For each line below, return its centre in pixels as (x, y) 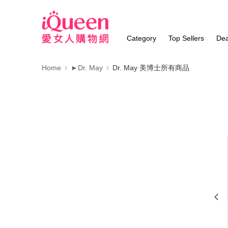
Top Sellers (187, 38)
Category (142, 38)
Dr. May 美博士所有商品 (151, 68)
